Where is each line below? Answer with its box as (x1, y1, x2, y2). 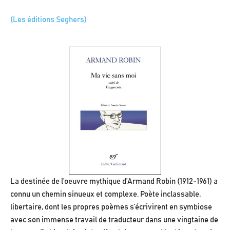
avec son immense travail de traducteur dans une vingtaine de (10, 216, 218, 224)
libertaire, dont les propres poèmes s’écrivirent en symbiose (10, 203, 212, 212)
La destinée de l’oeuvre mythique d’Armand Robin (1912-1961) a (10, 178, 218, 186)
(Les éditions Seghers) (10, 16, 87, 24)
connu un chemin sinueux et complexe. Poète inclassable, (10, 190, 201, 199)
